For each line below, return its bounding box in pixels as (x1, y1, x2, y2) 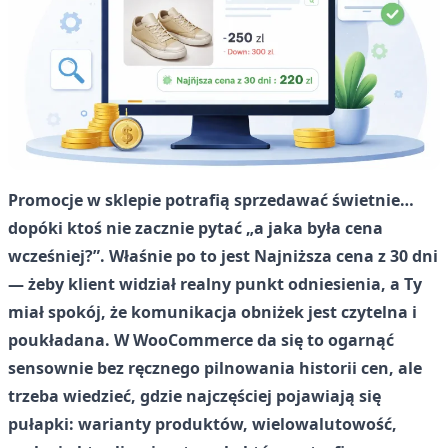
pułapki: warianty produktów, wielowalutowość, (8, 412, 397, 435)
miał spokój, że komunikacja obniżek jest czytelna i (8, 300, 417, 323)
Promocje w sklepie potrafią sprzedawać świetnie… (8, 188, 414, 211)
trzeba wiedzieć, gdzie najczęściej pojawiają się (8, 384, 381, 407)
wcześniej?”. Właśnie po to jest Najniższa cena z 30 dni (8, 244, 438, 267)
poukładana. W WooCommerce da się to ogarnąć (8, 328, 394, 351)
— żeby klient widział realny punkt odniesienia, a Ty (8, 272, 422, 295)
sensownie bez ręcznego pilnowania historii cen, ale (8, 356, 422, 379)
